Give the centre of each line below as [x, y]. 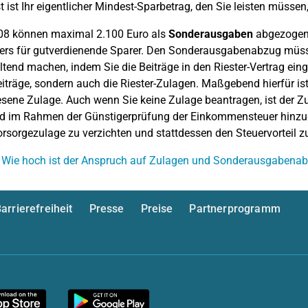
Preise [157, 209]
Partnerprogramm [235, 209]
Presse [107, 209]
